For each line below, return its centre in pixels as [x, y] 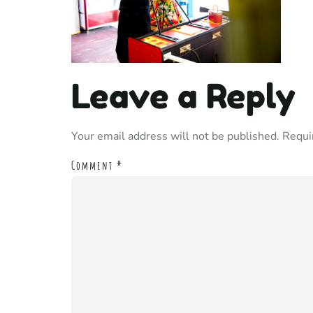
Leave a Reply [183, 96]
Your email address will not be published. [175, 137]
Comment [94, 165]
